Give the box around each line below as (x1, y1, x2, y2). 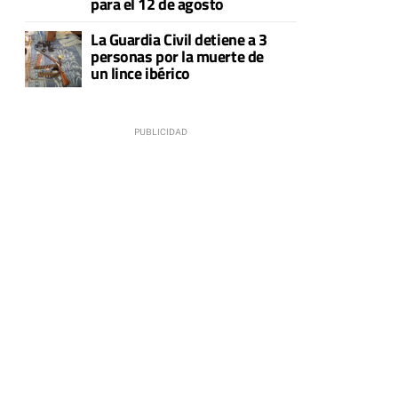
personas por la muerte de (91, 44, 264, 68)
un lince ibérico (91, 60, 190, 85)
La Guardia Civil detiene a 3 (91, 27, 267, 52)
